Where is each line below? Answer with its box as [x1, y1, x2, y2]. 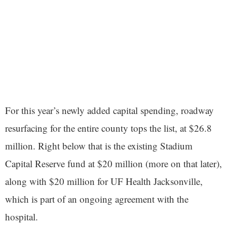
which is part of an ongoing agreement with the [5, 193, 188, 206]
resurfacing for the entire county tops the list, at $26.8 [5, 122, 212, 135]
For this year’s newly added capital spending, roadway [5, 104, 214, 117]
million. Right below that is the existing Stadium [5, 139, 193, 153]
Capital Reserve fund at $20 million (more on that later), [5, 157, 222, 170]
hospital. [5, 210, 38, 223]
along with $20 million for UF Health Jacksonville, [5, 175, 203, 188]
